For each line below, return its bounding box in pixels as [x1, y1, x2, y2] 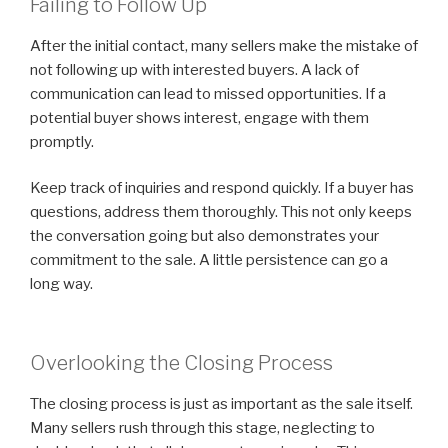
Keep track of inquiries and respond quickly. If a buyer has [30, 179, 414, 198]
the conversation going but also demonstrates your [30, 227, 379, 246]
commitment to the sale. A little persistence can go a [30, 251, 388, 270]
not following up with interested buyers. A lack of [30, 60, 359, 79]
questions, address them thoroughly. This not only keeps [30, 203, 412, 222]
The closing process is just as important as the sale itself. [30, 394, 413, 413]
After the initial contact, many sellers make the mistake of [30, 36, 418, 55]
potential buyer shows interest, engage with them [30, 108, 369, 127]
